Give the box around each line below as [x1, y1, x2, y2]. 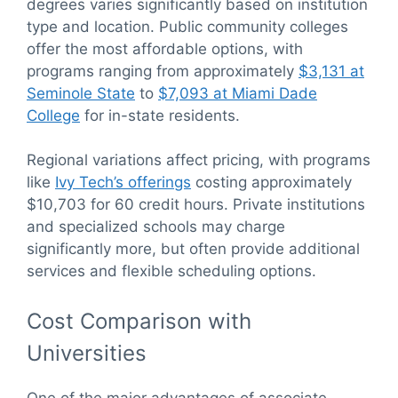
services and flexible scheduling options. [27, 262, 316, 281]
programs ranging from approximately [27, 61, 298, 80]
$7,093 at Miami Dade [158, 84, 317, 102]
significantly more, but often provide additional [27, 240, 360, 259]
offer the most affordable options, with [27, 39, 303, 58]
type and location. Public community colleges [27, 17, 348, 36]
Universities [27, 339, 147, 366]
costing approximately [191, 173, 352, 192]
